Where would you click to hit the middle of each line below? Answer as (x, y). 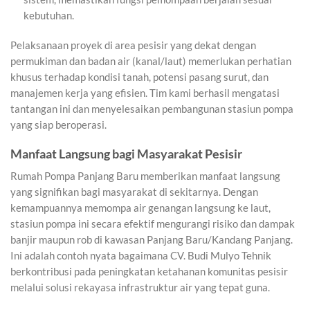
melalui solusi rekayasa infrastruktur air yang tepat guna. (140, 288)
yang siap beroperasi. (58, 124)
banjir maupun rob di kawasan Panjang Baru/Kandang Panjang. (152, 240)
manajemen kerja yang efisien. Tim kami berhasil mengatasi (145, 92)
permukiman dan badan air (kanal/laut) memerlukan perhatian (151, 61)
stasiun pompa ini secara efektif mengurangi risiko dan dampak (153, 224)
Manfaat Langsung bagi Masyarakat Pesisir (126, 154)
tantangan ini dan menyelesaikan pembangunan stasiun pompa (152, 108)
